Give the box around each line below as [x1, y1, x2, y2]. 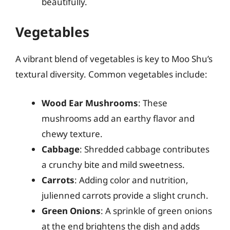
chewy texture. [42, 127, 103, 140]
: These [138, 97, 167, 109]
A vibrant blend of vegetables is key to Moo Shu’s [15, 53, 213, 65]
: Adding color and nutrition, [74, 174, 188, 186]
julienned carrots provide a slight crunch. [42, 189, 208, 201]
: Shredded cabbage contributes [80, 143, 209, 155]
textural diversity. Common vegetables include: [15, 68, 207, 80]
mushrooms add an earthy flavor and [42, 112, 195, 124]
